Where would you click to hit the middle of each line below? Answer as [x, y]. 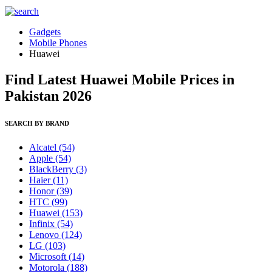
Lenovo [45, 234]
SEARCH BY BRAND [37, 123]
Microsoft [49, 256]
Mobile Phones [58, 43]
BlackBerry [53, 169]
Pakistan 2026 [48, 96]
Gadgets [45, 32]
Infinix [43, 223]
